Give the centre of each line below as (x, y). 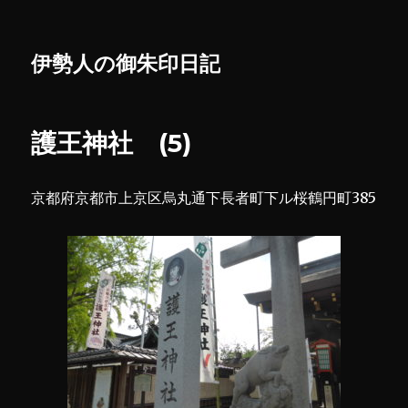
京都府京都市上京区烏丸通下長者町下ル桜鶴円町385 (204, 198)
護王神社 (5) (112, 143)
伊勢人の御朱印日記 (126, 64)
